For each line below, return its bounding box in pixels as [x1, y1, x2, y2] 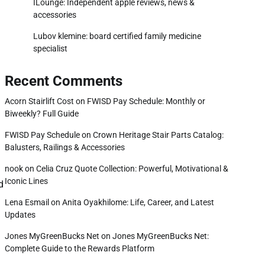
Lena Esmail [5, 198, 49, 207]
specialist [33, 44, 67, 53]
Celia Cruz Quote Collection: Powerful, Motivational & [36, 164, 228, 173]
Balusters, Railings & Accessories [5, 143, 125, 152]
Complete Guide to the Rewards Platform [5, 244, 154, 253]
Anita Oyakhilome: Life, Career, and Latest [62, 198, 214, 207]
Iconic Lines [5, 176, 48, 186]
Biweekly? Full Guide [5, 109, 79, 118]
